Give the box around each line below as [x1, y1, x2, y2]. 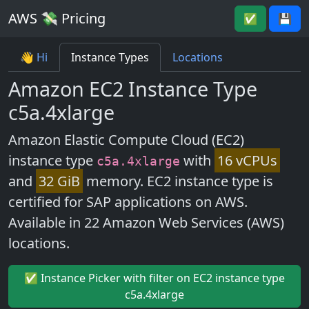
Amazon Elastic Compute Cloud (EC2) [8, 130, 244, 149]
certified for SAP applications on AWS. [8, 192, 248, 211]
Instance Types [71, 50, 149, 65]
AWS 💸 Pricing [8, 9, 106, 28]
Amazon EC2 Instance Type [8, 75, 257, 102]
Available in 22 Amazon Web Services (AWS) [8, 213, 284, 232]
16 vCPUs [217, 151, 277, 170]
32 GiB [38, 172, 80, 190]
